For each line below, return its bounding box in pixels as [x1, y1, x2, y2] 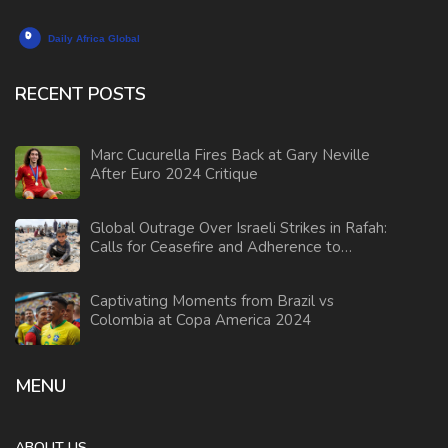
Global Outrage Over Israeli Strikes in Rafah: [90, 218, 387, 239]
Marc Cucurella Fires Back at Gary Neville [90, 145, 370, 166]
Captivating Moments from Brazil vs [90, 291, 334, 312]
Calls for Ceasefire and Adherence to [90, 237, 341, 258]
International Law [90, 256, 210, 277]
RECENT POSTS [15, 82, 146, 107]
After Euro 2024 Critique [90, 164, 258, 185]
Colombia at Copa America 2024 [90, 310, 311, 331]
